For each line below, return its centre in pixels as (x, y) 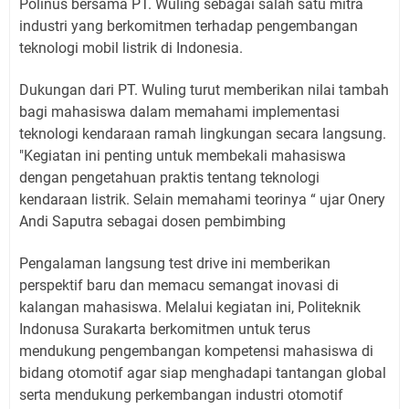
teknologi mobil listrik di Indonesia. (131, 47)
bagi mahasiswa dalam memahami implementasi (179, 111)
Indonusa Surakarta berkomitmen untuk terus (165, 329)
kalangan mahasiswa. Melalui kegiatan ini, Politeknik (190, 307)
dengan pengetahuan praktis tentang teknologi (169, 177)
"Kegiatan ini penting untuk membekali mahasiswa (183, 155)
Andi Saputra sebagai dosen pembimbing (152, 221)
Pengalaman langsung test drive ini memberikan (175, 263)
